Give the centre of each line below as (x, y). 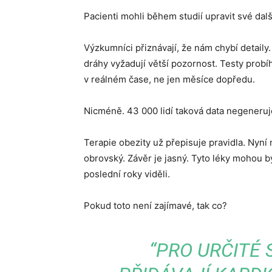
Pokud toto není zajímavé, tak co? (155, 206)
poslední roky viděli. (127, 174)
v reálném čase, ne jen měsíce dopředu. (169, 79)
